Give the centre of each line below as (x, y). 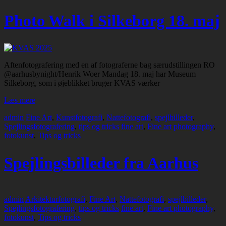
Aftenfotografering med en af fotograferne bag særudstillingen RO (109, 65)
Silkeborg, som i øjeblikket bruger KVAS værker (82, 83)
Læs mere (20, 100)
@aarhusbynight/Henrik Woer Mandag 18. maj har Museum (100, 74)
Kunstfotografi (79, 118)
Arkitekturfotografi (55, 199)
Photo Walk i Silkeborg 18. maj (112, 20)
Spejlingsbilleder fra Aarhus (101, 163)
